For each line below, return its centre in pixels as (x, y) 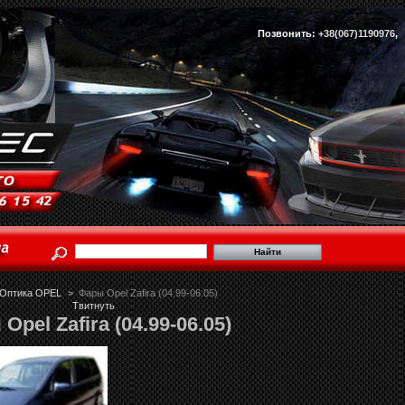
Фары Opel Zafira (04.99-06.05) (149, 292)
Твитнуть (94, 305)
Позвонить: (288, 33)
